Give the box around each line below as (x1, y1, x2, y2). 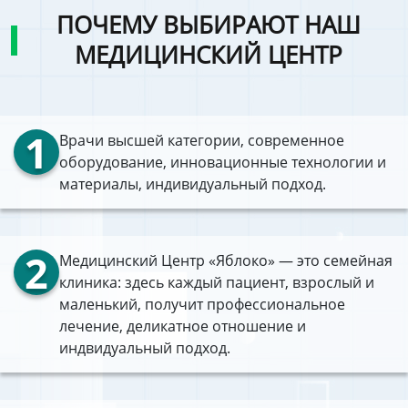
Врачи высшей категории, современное (59, 130, 344, 150)
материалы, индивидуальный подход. (59, 174, 326, 194)
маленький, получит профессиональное (59, 294, 345, 314)
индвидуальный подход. (59, 338, 230, 358)
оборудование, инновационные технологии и (59, 152, 386, 172)
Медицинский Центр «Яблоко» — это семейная (59, 250, 393, 270)
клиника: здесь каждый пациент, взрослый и (59, 272, 374, 292)
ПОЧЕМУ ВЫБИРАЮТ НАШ (56, 8, 362, 41)
